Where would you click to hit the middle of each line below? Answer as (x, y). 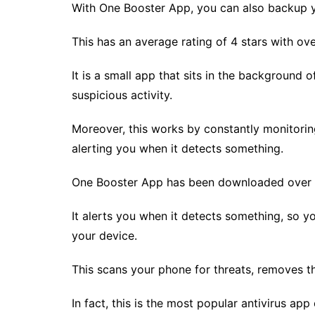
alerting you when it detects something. (178, 148)
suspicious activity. (122, 95)
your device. (104, 236)
